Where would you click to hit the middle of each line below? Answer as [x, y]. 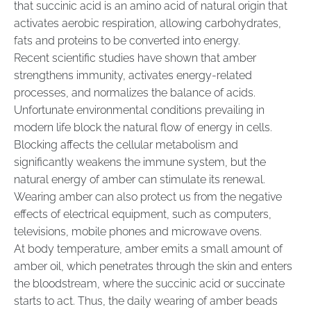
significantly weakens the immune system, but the [140, 162]
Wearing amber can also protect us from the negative [148, 196]
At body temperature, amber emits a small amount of [148, 249]
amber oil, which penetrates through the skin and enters [153, 266]
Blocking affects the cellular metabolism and [126, 144]
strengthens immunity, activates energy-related [133, 75]
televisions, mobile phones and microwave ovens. [138, 231]
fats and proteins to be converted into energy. [127, 40]
